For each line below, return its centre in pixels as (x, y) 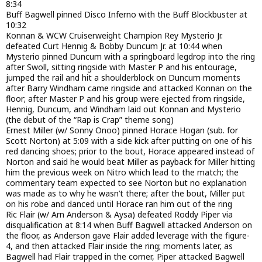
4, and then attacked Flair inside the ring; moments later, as (119, 246)
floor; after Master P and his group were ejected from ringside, (125, 98)
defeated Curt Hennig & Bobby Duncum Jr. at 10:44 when (114, 46)
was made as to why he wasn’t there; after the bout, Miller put (125, 193)
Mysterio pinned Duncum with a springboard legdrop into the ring (130, 56)
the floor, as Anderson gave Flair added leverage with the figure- (128, 235)
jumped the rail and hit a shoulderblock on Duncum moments (123, 77)
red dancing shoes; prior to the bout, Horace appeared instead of (130, 151)
